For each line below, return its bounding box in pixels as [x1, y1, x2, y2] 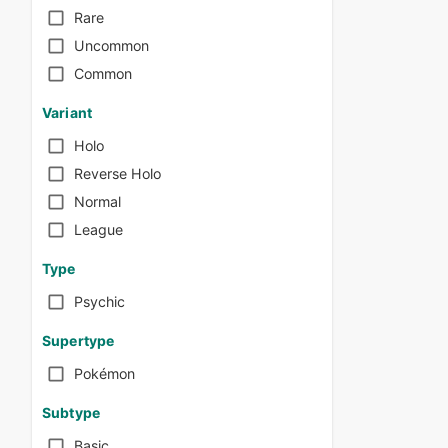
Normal [74, 193, 121, 211]
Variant [42, 103, 92, 121]
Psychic [74, 293, 125, 311]
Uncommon [74, 37, 149, 55]
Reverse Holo [74, 165, 161, 183]
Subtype [42, 403, 100, 421]
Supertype [42, 331, 115, 349]
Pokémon [74, 365, 135, 383]
